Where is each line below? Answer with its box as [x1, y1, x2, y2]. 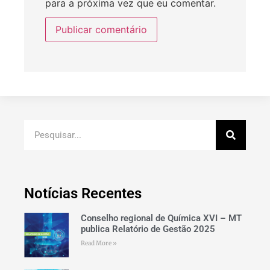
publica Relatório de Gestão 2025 [80, 224, 215, 235]
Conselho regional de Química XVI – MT [80, 213, 242, 224]
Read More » [80, 239, 117, 248]
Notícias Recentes [24, 185, 142, 202]
